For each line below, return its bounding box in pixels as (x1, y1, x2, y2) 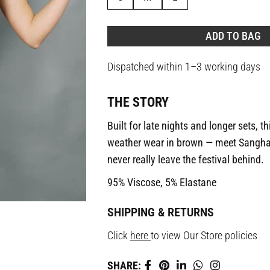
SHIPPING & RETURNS (107, 205, 214, 219)
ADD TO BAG (205, 30, 261, 42)
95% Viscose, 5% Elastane (107, 176, 216, 189)
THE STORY (107, 95, 169, 110)
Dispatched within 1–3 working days (107, 60, 260, 73)
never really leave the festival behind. (107, 153, 264, 166)
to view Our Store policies (150, 229, 257, 242)
